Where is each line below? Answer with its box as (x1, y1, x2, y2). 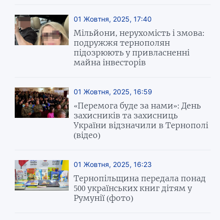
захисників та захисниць (74, 110, 178, 121)
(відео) (74, 130, 101, 140)
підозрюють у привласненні (74, 48, 190, 58)
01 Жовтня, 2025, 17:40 (74, 15, 152, 24)
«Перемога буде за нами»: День (74, 101, 201, 111)
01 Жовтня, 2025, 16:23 (74, 160, 152, 169)
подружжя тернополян (74, 38, 170, 48)
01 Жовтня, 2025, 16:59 (74, 87, 153, 96)
